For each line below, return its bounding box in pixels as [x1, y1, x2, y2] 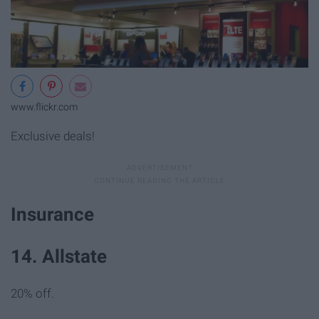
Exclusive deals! [11, 128, 95, 143]
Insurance [11, 204, 94, 226]
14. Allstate [11, 246, 107, 268]
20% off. [11, 286, 54, 301]
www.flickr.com [11, 100, 78, 113]
